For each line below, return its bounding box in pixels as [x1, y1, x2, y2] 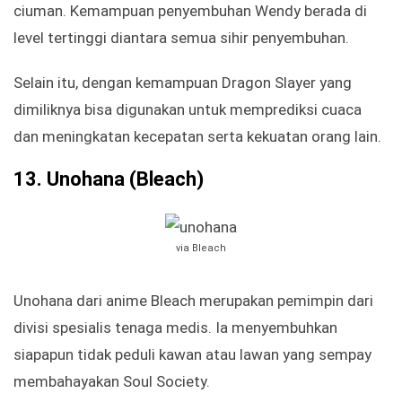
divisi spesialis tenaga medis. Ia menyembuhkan [13, 319, 337, 337]
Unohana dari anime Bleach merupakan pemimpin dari [13, 292, 373, 310]
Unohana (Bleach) [47, 168, 204, 191]
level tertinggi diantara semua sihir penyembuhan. [13, 29, 349, 48]
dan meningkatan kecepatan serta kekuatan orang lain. [13, 127, 381, 146]
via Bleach [176, 242, 226, 255]
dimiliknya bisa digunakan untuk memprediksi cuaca [13, 100, 362, 119]
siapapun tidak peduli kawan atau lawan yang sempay [13, 345, 371, 364]
